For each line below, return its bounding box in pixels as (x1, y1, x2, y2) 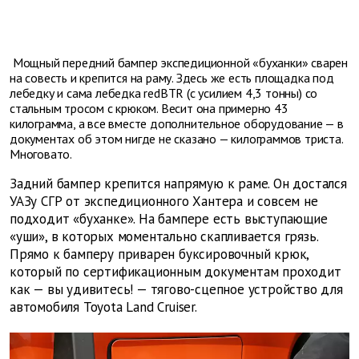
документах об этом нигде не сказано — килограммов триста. (10, 130, 343, 147)
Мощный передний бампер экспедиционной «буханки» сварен (10, 54, 349, 71)
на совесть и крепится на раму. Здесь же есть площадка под (10, 69, 334, 86)
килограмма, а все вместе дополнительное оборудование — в (10, 115, 344, 131)
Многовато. (10, 145, 72, 162)
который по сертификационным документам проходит (10, 262, 341, 280)
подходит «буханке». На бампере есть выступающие (10, 209, 328, 228)
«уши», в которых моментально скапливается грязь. (10, 227, 318, 245)
